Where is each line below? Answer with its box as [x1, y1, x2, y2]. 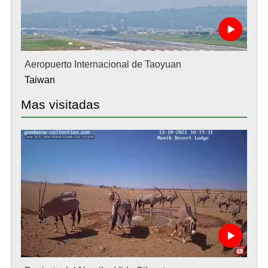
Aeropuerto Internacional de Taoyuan [24, 59, 181, 69]
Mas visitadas [20, 98, 100, 111]
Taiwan [24, 75, 55, 85]
